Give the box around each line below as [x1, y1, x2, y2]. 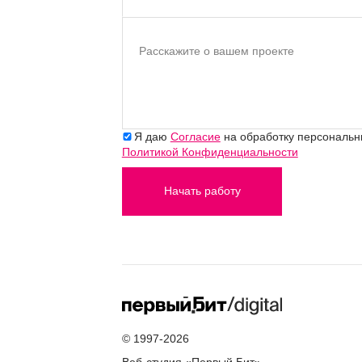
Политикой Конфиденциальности [121, 145, 298, 158]
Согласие [170, 129, 221, 143]
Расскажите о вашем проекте [138, 44, 294, 58]
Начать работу [163, 184, 241, 198]
